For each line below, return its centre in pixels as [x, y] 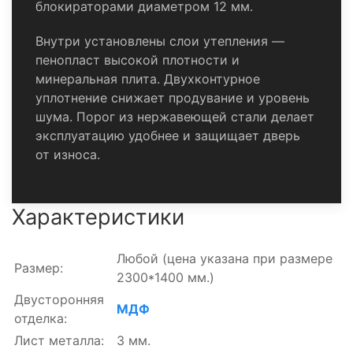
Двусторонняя [59, 299]
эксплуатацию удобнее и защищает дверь [168, 135]
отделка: [41, 318]
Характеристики [98, 217]
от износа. [68, 154]
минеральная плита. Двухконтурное [148, 78]
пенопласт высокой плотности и [137, 59]
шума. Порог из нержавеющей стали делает [175, 116]
